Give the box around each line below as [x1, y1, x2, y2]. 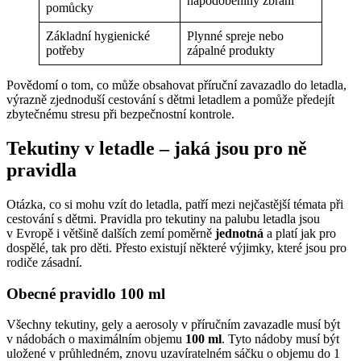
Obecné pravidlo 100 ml [6, 284, 165, 302]
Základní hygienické [46, 29, 150, 44]
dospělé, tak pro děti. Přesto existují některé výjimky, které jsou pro [6, 240, 346, 255]
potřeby [46, 44, 85, 58]
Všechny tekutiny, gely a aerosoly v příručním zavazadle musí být [6, 317, 340, 332]
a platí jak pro [263, 226, 336, 240]
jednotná [215, 226, 263, 240]
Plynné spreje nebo [187, 29, 284, 44]
